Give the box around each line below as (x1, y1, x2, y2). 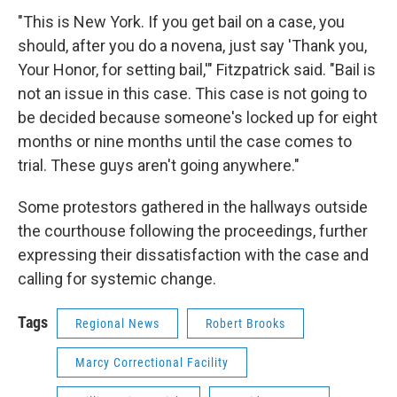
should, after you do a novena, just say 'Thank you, (18, 35, 367, 55)
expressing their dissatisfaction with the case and (18, 245, 369, 264)
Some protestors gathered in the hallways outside (18, 197, 368, 216)
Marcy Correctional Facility (75, 354, 229, 370)
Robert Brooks (206, 315, 285, 331)
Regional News (75, 315, 160, 331)
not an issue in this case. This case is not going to (18, 83, 367, 103)
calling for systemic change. (18, 269, 216, 288)
